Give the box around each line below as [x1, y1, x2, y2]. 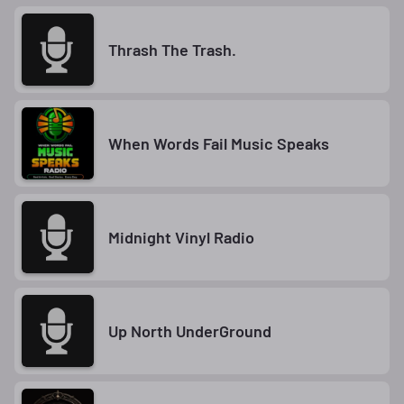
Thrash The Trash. [108, 39, 236, 60]
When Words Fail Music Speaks [108, 133, 329, 153]
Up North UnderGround [108, 320, 271, 341]
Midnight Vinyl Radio [108, 226, 254, 247]
